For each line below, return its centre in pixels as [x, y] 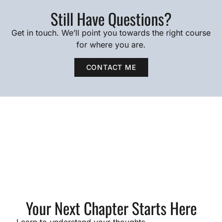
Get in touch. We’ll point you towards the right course [111, 32]
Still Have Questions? [111, 18]
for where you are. [111, 44]
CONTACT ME [111, 67]
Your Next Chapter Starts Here [111, 208]
